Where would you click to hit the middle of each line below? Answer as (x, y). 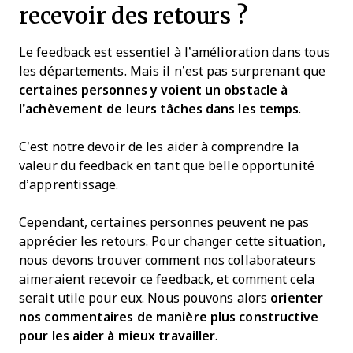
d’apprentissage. (69, 184)
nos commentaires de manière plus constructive (169, 317)
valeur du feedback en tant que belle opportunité (167, 165)
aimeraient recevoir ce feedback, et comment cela (167, 279)
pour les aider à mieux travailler (117, 336)
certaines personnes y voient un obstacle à (154, 90)
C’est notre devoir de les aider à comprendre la (159, 147)
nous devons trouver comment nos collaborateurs (167, 260)
